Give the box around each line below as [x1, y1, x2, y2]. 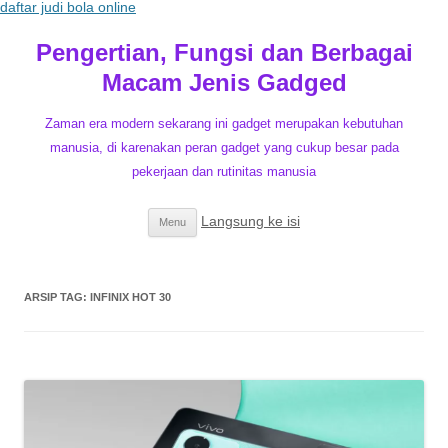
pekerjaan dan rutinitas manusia [132, 164, 316, 179]
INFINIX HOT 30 [90, 291, 171, 303]
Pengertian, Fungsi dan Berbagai [35, 39, 413, 66]
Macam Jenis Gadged [101, 69, 347, 96]
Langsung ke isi [201, 213, 300, 229]
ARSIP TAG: [24, 291, 90, 303]
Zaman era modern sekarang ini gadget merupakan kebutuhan [45, 116, 403, 131]
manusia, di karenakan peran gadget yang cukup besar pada [49, 140, 399, 155]
